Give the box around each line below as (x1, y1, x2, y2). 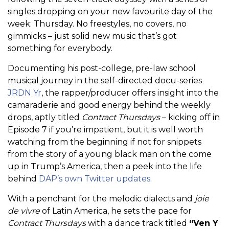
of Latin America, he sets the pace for (40, 206, 192, 216)
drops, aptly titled (8, 112, 82, 123)
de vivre (8, 206, 40, 216)
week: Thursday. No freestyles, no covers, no (8, 19, 187, 29)
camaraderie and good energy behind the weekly (8, 100, 211, 110)
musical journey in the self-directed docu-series (8, 76, 202, 86)
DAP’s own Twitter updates (39, 174, 150, 184)
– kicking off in (160, 112, 220, 123)
